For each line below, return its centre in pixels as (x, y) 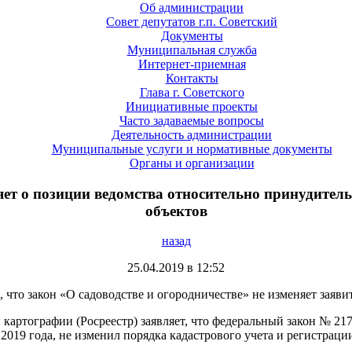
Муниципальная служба (192, 49)
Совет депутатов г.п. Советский (192, 21)
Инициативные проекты (192, 106)
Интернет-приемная (192, 64)
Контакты (192, 78)
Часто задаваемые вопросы (192, 120)
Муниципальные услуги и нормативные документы (192, 148)
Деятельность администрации (192, 134)
